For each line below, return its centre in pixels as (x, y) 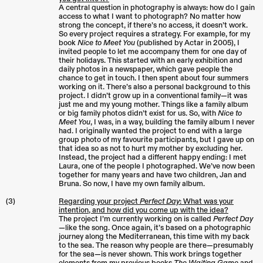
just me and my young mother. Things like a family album (154, 105)
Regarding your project (99, 202)
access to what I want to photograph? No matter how (150, 17)
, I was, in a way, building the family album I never (173, 122)
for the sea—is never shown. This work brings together (150, 254)
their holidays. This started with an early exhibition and (151, 61)
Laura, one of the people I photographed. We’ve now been (157, 166)
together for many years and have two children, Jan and (153, 175)
